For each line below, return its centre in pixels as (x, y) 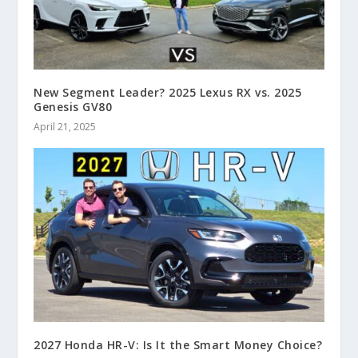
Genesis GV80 (73, 107)
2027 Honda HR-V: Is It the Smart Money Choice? (178, 345)
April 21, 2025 (65, 127)
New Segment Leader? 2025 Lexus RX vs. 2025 (168, 93)
